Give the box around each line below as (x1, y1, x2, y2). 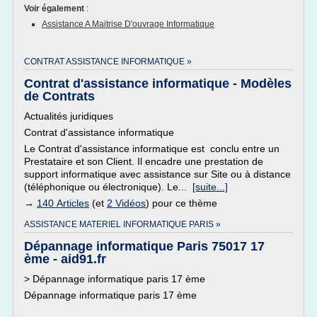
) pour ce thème (146, 197, 217, 209)
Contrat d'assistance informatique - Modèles (24, 76, 292, 91)
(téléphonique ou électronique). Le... (24, 181, 192, 192)
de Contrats (24, 89, 95, 103)
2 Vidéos (107, 197, 146, 209)
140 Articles (37, 197, 89, 209)
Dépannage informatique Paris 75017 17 (24, 239, 265, 253)
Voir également (24, 4, 86, 13)
